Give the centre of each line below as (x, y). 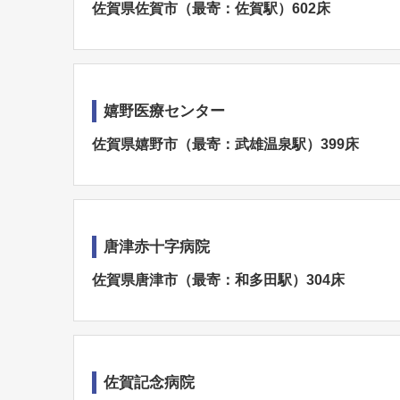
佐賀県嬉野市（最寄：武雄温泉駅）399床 (225, 144)
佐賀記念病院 (149, 383)
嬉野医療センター (164, 111)
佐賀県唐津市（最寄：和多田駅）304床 (218, 280)
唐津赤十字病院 (157, 247)
